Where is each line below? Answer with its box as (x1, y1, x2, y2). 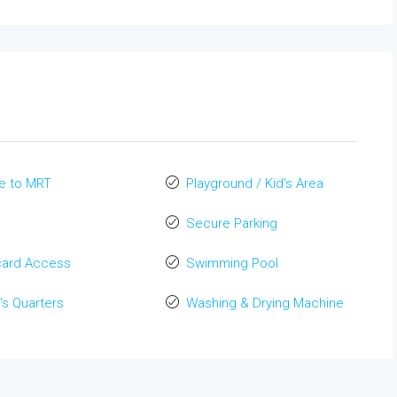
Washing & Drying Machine (185, 295, 344, 311)
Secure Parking (185, 215, 277, 231)
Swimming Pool (185, 255, 278, 271)
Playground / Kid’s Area (185, 175, 323, 191)
